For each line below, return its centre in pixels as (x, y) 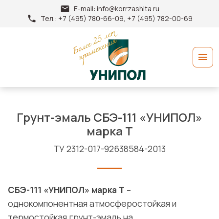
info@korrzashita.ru (128, 9)
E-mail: (85, 9)
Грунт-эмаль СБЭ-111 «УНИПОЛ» (109, 117)
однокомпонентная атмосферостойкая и (92, 204)
